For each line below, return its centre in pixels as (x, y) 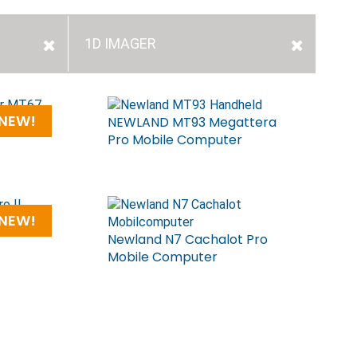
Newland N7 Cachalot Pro (188, 239)
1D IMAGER (120, 43)
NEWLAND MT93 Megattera (192, 122)
